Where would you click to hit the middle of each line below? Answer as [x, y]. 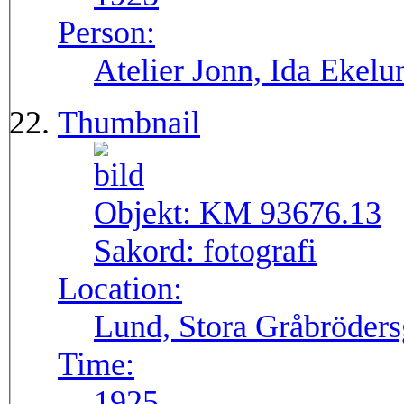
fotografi [260, 251]
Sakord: [148, 251]
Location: [120, 289]
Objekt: [147, 213]
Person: [106, 33]
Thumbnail [129, 123]
